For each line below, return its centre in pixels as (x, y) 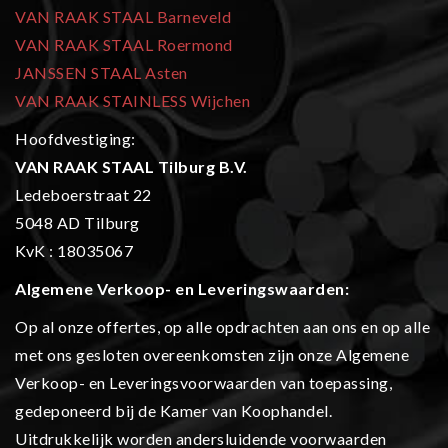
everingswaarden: (278, 289)
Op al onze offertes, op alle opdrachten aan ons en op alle (222, 327)
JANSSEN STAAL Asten (101, 73)
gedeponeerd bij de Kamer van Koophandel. (173, 411)
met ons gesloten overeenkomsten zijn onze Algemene (212, 355)
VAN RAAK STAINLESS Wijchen (132, 101)
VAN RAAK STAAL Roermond (124, 45)
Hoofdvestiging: (75, 139)
